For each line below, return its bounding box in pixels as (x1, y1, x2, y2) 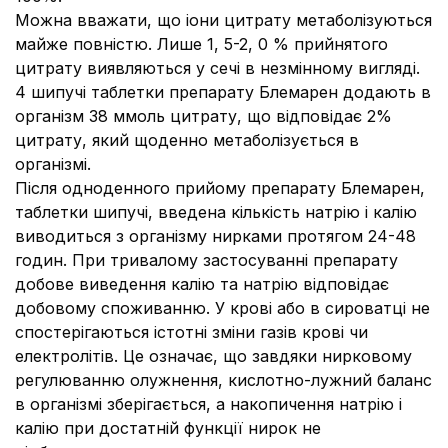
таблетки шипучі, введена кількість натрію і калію (15, 202, 417, 222)
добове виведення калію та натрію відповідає (15, 274, 389, 294)
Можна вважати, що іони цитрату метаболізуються (15, 10, 432, 30)
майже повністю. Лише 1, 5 (15, 34, 233, 54)
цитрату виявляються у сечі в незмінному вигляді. (15, 58, 420, 78)
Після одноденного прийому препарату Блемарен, (15, 178, 425, 198)
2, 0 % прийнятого (239, 34, 388, 54)
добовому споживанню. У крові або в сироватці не (15, 298, 430, 318)
